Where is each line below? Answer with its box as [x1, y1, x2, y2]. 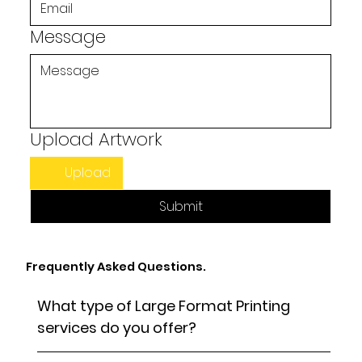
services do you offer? [37, 318, 197, 339]
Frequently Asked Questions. [25, 259, 206, 276]
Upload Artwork [30, 127, 163, 153]
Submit [158, 197, 203, 217]
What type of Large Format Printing [37, 296, 291, 317]
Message [30, 24, 107, 50]
